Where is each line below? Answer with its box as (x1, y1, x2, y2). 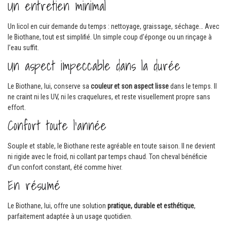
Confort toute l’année (8, 115, 106, 136)
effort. (8, 103, 26, 111)
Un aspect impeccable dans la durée (8, 55, 180, 76)
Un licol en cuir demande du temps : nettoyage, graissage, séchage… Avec (8, 22, 219, 30)
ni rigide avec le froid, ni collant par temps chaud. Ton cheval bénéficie (8, 152, 207, 161)
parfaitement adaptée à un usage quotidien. (8, 212, 132, 220)
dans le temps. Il (169, 82, 217, 90)
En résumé (8, 175, 60, 196)
